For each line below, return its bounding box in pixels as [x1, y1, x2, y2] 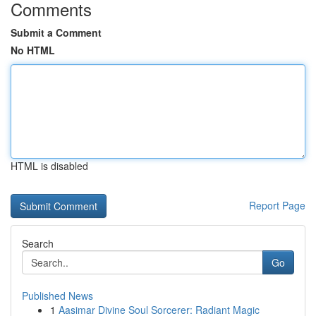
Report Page [249, 198, 305, 212]
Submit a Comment [11, 25, 102, 39]
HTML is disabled [11, 159, 88, 173]
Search [22, 236, 54, 250]
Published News [22, 288, 93, 303]
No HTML [11, 43, 55, 57]
